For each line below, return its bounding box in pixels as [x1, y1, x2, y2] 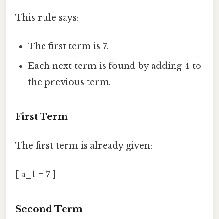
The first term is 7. [28, 41, 109, 52]
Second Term [15, 203, 83, 215]
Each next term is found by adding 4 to [28, 61, 202, 72]
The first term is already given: [15, 140, 152, 152]
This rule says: [15, 12, 79, 23]
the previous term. [28, 77, 111, 88]
